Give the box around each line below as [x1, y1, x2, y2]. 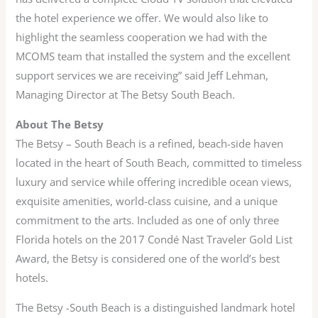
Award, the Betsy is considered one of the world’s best [16, 251, 280, 266]
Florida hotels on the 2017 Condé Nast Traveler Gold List [16, 232, 293, 247]
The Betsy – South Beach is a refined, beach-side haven [16, 136, 284, 151]
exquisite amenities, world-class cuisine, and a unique [16, 194, 278, 209]
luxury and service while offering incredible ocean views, [16, 175, 292, 190]
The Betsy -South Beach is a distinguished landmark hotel [16, 300, 296, 314]
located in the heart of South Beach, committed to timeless [16, 155, 302, 170]
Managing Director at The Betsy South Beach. [16, 87, 236, 102]
